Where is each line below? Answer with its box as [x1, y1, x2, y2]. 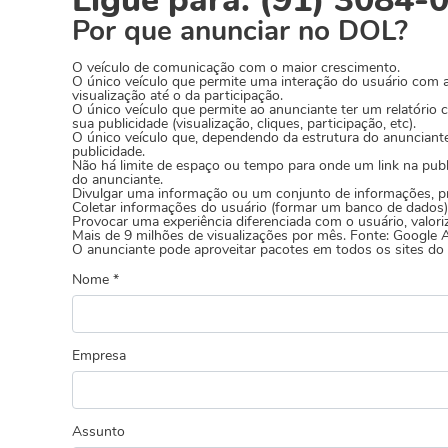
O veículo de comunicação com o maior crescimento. [72, 58, 400, 77]
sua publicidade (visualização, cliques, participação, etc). [72, 114, 416, 133]
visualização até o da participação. [72, 86, 283, 105]
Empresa [72, 346, 126, 365]
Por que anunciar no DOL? [72, 12, 408, 50]
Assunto [72, 422, 125, 441]
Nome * [72, 270, 119, 289]
